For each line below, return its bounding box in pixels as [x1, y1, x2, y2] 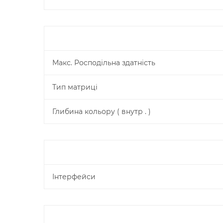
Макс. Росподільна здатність [52, 58, 155, 67]
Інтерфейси [52, 172, 96, 181]
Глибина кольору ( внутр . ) [52, 107, 151, 116]
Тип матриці [52, 83, 98, 92]
